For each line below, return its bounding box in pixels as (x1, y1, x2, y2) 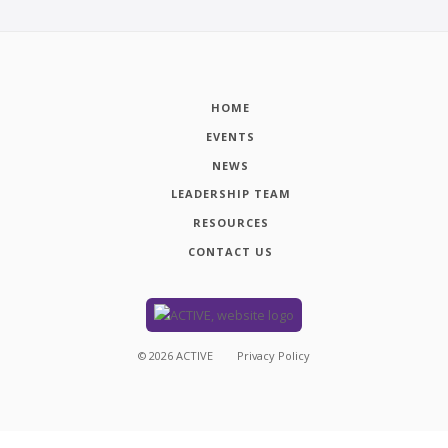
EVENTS (206, 128, 256, 144)
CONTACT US (188, 244, 274, 260)
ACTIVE (176, 348, 214, 364)
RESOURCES (192, 215, 269, 231)
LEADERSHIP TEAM (170, 186, 291, 202)
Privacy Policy (236, 348, 310, 364)
